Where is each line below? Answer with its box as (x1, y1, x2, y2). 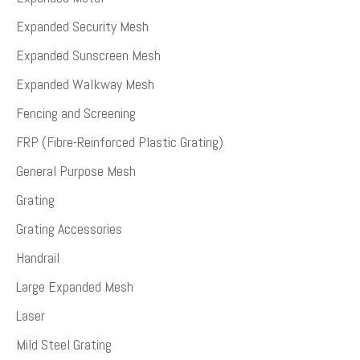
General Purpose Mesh (16, 162, 136, 181)
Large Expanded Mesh (16, 277, 133, 297)
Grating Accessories (16, 219, 122, 239)
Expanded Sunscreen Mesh (16, 46, 161, 65)
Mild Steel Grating (16, 335, 112, 354)
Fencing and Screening (16, 104, 136, 123)
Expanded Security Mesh (16, 17, 149, 36)
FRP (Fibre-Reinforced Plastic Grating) (16, 133, 223, 152)
